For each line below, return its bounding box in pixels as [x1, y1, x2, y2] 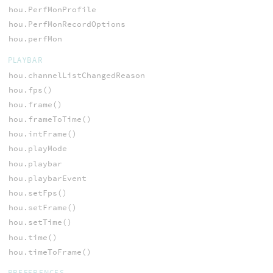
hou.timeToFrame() [8, 246, 91, 257]
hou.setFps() [8, 188, 67, 199]
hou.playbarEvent [8, 172, 87, 183]
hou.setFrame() [8, 202, 77, 213]
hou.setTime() [8, 217, 72, 228]
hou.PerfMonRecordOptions [8, 19, 126, 30]
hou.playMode [8, 143, 67, 154]
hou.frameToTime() [8, 114, 91, 125]
